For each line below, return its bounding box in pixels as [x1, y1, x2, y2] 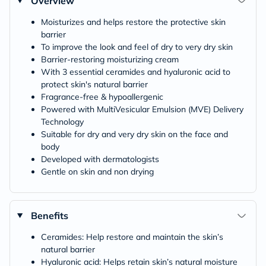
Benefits [30, 209, 68, 221]
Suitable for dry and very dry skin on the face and [41, 128, 228, 140]
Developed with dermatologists [41, 153, 159, 164]
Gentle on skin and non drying [41, 166, 154, 177]
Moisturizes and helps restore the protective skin [41, 16, 226, 27]
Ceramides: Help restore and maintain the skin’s [41, 231, 223, 242]
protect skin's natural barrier [41, 78, 148, 90]
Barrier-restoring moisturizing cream [41, 53, 179, 65]
